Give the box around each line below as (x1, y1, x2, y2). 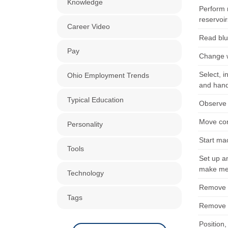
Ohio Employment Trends (67, 71, 149, 79)
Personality (67, 120, 103, 128)
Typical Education (67, 95, 124, 104)
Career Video (67, 22, 110, 31)
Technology (67, 168, 104, 177)
